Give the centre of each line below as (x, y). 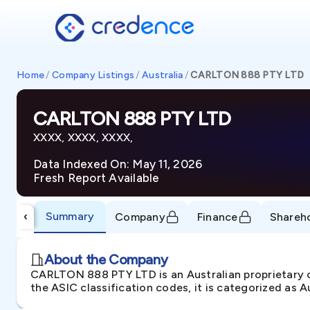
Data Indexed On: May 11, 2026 (118, 164)
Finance (217, 217)
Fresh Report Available (97, 177)
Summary (70, 216)
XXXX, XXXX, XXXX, (83, 137)
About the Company (106, 259)
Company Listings (93, 75)
